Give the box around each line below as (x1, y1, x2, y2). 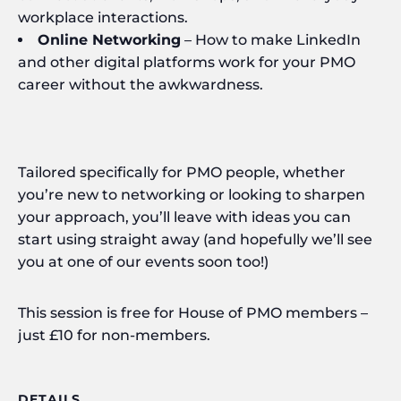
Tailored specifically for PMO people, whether (18, 163, 346, 181)
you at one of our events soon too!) (18, 252, 269, 270)
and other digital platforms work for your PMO (18, 53, 355, 71)
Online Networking (38, 30, 181, 48)
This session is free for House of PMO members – (18, 303, 368, 321)
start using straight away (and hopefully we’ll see (18, 230, 372, 248)
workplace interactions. (18, 8, 188, 26)
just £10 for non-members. (18, 326, 210, 344)
